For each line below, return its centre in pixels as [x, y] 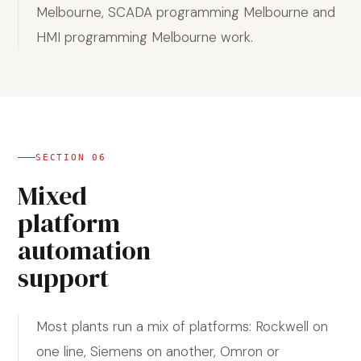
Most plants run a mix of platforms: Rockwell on [182, 326]
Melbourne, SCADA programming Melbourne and [186, 12]
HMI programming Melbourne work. [145, 37]
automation [84, 251]
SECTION [64, 158]
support [63, 278]
